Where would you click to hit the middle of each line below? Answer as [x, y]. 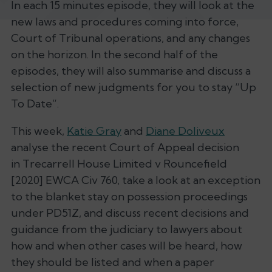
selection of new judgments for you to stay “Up [134, 87]
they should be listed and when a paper [113, 262]
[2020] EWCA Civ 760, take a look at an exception [136, 180]
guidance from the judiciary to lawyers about [127, 229]
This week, [39, 131]
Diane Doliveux [185, 131]
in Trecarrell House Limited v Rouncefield [119, 164]
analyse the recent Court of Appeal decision [125, 147]
